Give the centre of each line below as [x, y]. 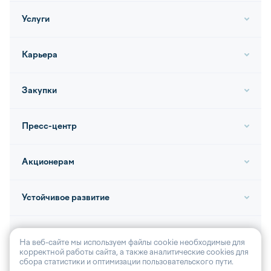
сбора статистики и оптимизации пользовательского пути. [126, 262]
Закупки [39, 91]
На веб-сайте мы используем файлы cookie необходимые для [132, 242]
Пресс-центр [49, 126]
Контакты [41, 233]
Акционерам [48, 162]
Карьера [40, 55]
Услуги [36, 19]
